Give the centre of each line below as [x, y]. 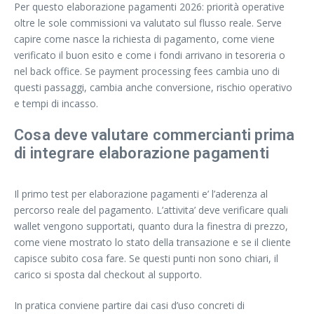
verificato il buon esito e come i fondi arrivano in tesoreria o [150, 55]
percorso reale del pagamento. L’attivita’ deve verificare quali [151, 210]
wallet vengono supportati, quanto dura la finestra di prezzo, [151, 226]
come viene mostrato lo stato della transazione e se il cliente [152, 243]
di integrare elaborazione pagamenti [142, 153]
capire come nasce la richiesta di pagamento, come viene [144, 39]
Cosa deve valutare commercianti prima [155, 135]
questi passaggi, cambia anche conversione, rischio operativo [153, 88]
